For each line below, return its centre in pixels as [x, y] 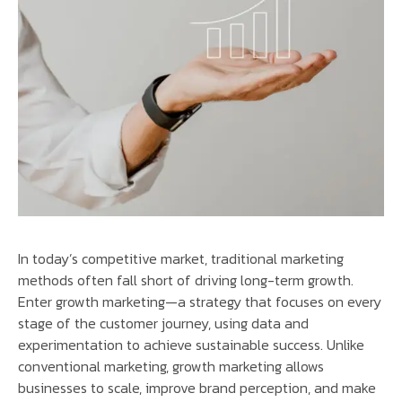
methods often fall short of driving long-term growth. [186, 280]
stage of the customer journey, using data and [163, 323]
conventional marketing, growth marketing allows [171, 367]
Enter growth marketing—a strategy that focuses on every [200, 302]
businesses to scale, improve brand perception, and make [197, 388]
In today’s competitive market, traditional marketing [181, 259]
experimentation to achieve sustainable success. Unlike [191, 345]
